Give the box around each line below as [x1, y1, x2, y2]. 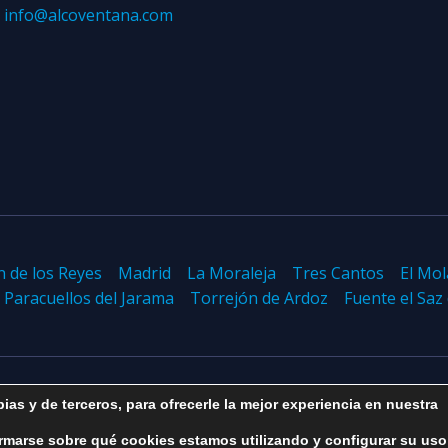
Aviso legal [23, 405, 104, 428]
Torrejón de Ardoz [189, 287, 328, 310]
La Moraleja [187, 262, 276, 285]
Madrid [118, 262, 171, 285]
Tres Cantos [292, 262, 384, 285]
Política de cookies [287, 405, 425, 428]
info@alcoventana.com [3, 4, 173, 27]
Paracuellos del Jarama [3, 287, 174, 310]
